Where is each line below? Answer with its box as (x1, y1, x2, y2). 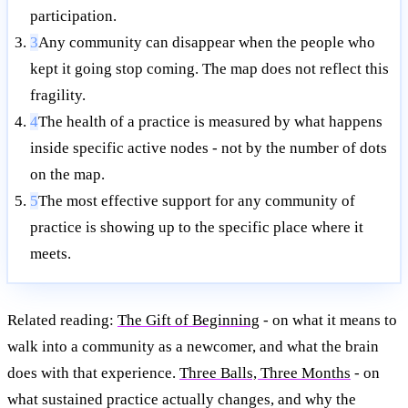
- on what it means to (260, 311, 397, 329)
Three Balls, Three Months (179, 363, 351, 382)
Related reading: (7, 311, 117, 329)
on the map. (30, 166, 105, 183)
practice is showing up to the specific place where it (30, 219, 363, 236)
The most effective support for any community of (38, 192, 355, 209)
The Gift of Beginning (117, 311, 260, 329)
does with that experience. (7, 363, 179, 382)
